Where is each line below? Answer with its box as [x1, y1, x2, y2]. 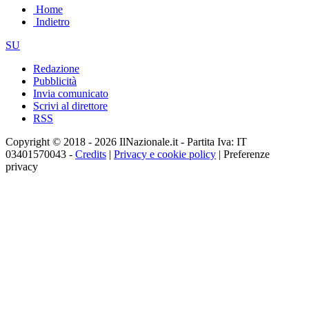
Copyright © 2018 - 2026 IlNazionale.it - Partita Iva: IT [6, 136, 247, 148]
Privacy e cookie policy [114, 148, 216, 161]
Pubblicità [33, 75, 77, 88]
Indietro [33, 16, 70, 28]
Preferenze [223, 148, 270, 161]
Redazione [33, 63, 79, 75]
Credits [75, 148, 106, 161]
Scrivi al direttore [33, 100, 108, 112]
